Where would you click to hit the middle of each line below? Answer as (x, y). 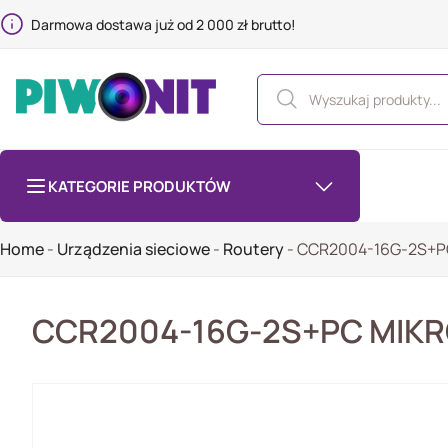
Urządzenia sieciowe (133, 249)
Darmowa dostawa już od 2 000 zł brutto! (164, 24)
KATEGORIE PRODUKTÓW (139, 186)
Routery (253, 249)
